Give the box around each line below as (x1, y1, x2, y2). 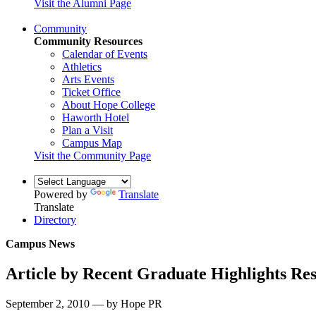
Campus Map (62, 136, 122, 149)
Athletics (62, 60, 102, 73)
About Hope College (62, 98, 155, 111)
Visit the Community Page (34, 149, 151, 162)
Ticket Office (62, 85, 121, 98)
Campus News (6, 237, 75, 250)
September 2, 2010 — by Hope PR (6, 297, 162, 310)
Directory (34, 213, 76, 226)
